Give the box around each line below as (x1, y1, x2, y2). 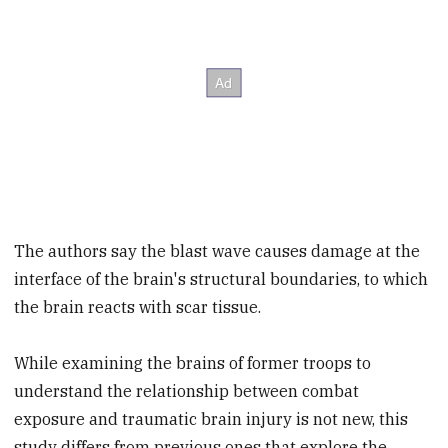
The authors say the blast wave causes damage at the (14, 240, 421, 261)
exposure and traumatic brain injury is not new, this (14, 409, 409, 430)
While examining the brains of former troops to (14, 353, 372, 374)
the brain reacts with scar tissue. (14, 296, 262, 317)
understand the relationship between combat (14, 381, 360, 402)
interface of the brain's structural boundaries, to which (14, 268, 429, 289)
